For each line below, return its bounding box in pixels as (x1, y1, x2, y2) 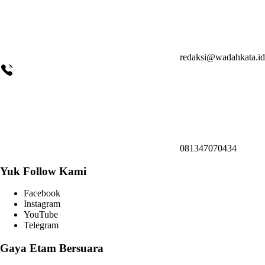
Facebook (24, 188, 60, 199)
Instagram (24, 199, 60, 209)
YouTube (24, 209, 58, 220)
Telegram (24, 220, 59, 231)
